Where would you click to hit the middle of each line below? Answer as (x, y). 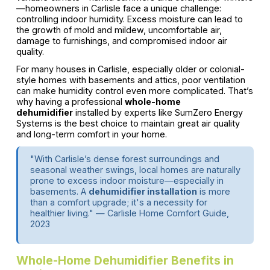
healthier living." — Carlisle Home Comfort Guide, (129, 213)
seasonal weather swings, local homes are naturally (135, 170)
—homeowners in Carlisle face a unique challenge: (118, 8)
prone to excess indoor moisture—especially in (127, 181)
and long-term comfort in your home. (91, 134)
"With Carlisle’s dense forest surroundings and (124, 159)
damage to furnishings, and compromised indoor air (121, 41)
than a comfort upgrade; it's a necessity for (118, 202)
